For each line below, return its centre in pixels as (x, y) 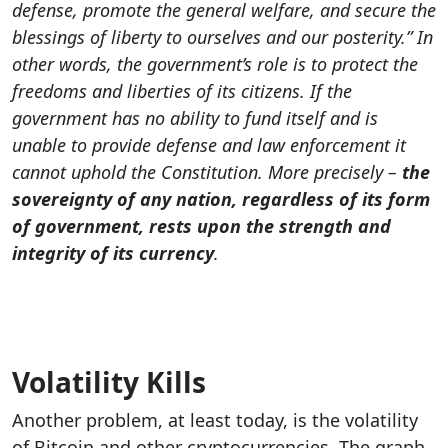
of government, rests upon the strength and (201, 226)
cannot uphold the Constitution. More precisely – (207, 172)
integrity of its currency (113, 253)
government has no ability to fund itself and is (195, 118)
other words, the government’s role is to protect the (215, 64)
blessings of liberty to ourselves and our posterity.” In (222, 37)
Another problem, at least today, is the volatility (215, 419)
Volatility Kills (109, 381)
